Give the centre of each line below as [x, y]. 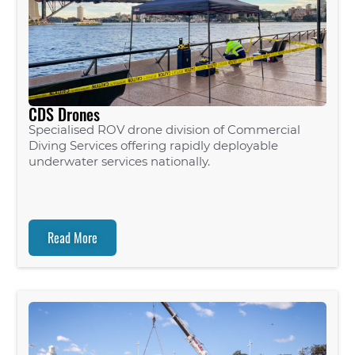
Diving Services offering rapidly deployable [154, 146]
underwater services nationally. [120, 162]
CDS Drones [65, 115]
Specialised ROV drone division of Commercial [165, 130]
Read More [73, 238]
